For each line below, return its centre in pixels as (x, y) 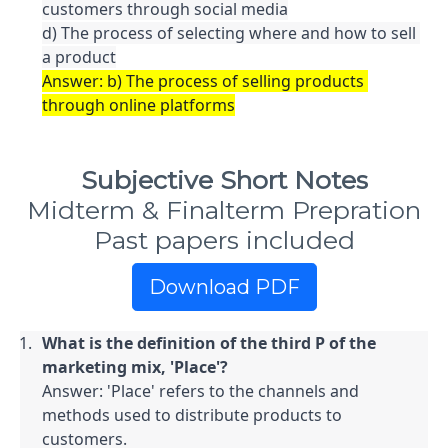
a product (79, 57)
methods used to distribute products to (192, 415)
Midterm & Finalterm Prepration (224, 210)
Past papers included (224, 240)
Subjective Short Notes (224, 180)
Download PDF (224, 287)
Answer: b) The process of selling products (203, 81)
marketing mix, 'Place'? (135, 367)
